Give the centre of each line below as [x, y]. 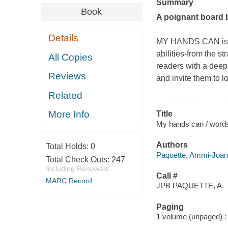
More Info [69, 115]
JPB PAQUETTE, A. [190, 186]
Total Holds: [68, 146]
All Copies [71, 57]
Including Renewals [77, 168]
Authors [172, 145]
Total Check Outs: [78, 159]
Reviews [67, 76]
